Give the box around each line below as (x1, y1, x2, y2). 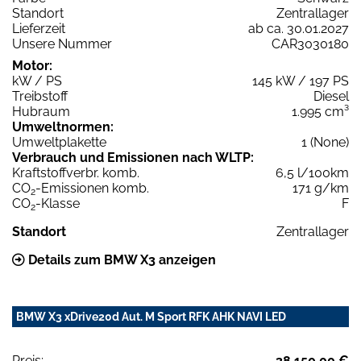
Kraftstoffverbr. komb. (12, 165, 139, 181)
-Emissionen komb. (35, 180, 149, 197)
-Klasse (35, 196, 80, 212)
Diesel (313, 89, 349, 105)
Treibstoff (12, 89, 68, 105)
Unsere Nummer (12, 36, 112, 52)
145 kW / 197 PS (252, 73, 349, 89)
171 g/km (293, 180, 349, 197)
